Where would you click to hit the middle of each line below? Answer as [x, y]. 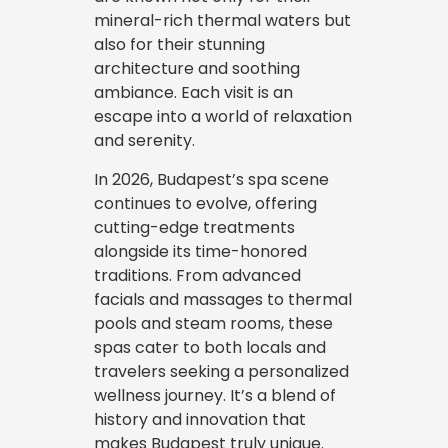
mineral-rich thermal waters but [222, 20]
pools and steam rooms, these [213, 323]
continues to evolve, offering [205, 203]
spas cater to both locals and [210, 347]
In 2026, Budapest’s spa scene [211, 179]
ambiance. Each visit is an [193, 92]
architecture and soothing [197, 68]
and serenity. [144, 140]
